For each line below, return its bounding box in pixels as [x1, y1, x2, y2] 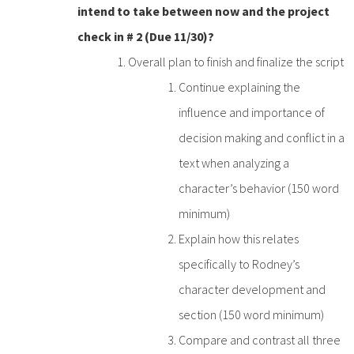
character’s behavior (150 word [179, 179, 339, 196]
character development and [179, 281, 326, 297]
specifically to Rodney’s [179, 255, 299, 272]
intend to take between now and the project [77, 2, 330, 19]
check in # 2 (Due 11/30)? [77, 28, 214, 44]
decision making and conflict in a [179, 129, 345, 145]
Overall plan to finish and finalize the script [128, 53, 344, 70]
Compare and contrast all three [179, 331, 341, 348]
